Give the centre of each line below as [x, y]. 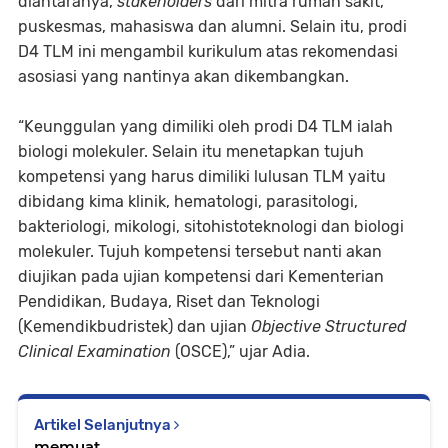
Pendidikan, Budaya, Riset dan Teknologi [169, 302]
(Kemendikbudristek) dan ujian [134, 327]
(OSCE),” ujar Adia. [240, 352]
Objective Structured [328, 327]
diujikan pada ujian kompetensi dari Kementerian [201, 277]
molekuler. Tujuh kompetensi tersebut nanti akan [200, 252]
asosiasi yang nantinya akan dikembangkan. [183, 77]
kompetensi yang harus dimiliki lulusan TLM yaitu [202, 177]
